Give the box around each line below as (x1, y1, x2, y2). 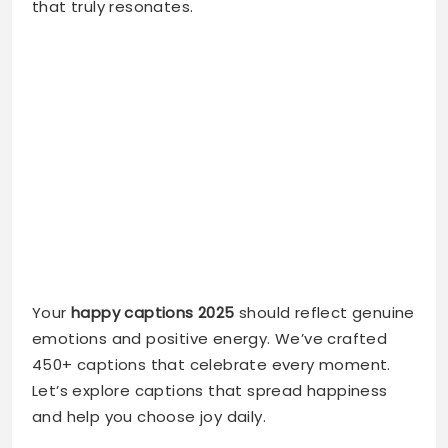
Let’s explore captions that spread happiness (32, 270, 388, 292)
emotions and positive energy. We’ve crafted (32, 218, 388, 240)
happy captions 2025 (71, 192, 235, 214)
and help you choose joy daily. (32, 296, 266, 318)
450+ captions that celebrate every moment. (32, 244, 391, 266)
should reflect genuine (234, 192, 415, 214)
